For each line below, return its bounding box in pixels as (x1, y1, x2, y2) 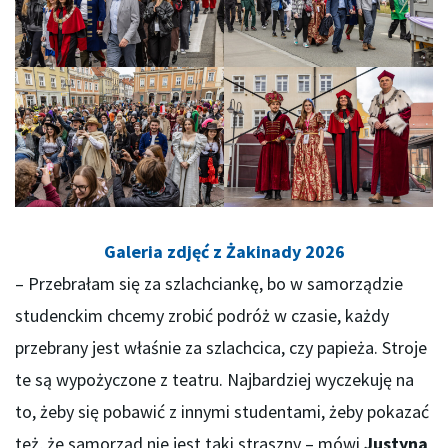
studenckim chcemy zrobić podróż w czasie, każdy (15, 303, 389, 327)
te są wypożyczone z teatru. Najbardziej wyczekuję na (15, 367, 414, 391)
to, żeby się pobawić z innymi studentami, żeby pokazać (15, 399, 429, 423)
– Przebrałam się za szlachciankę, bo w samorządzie (15, 271, 403, 295)
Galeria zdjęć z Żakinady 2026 (103, 239, 345, 263)
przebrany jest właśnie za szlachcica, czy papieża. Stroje (15, 335, 427, 359)
